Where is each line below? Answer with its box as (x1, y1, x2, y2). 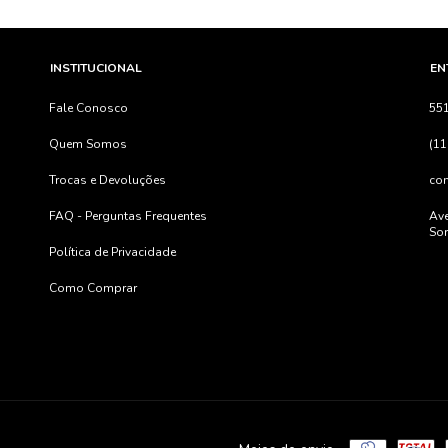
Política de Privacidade (49, 243, 176, 260)
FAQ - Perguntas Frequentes (49, 207, 207, 224)
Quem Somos (49, 135, 127, 152)
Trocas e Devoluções (49, 171, 166, 188)
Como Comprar (49, 279, 137, 296)
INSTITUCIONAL (50, 59, 142, 76)
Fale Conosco (49, 99, 128, 116)
